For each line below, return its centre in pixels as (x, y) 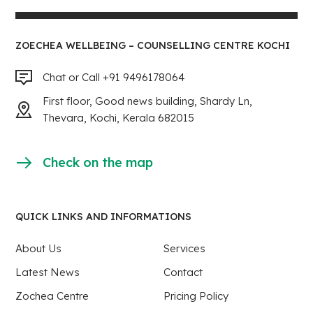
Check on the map (98, 163)
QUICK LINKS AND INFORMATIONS (104, 217)
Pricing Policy (196, 296)
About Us (39, 249)
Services (184, 249)
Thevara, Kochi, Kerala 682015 (119, 118)
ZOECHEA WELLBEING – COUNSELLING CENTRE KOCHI (153, 46)
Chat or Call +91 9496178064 (114, 78)
